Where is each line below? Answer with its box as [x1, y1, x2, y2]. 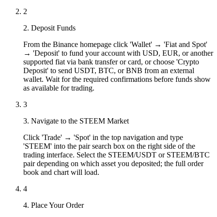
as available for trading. [23, 83, 94, 92]
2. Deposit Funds [23, 23, 76, 32]
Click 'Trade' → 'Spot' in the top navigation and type [23, 133, 183, 141]
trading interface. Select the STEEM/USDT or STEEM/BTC [23, 150, 210, 159]
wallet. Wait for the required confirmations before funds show [23, 75, 211, 83]
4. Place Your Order [23, 201, 84, 209]
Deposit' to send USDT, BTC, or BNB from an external [23, 66, 194, 75]
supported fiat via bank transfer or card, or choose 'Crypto [23, 57, 199, 66]
